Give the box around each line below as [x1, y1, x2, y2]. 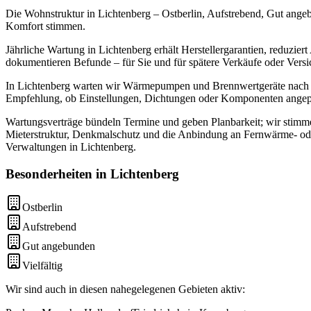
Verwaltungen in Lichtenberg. [6, 140, 136, 153]
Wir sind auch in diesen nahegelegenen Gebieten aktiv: [6, 283, 245, 296]
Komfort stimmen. [6, 19, 85, 32]
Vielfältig [22, 260, 62, 272]
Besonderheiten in [6, 166, 110, 181]
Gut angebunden [22, 240, 95, 253]
